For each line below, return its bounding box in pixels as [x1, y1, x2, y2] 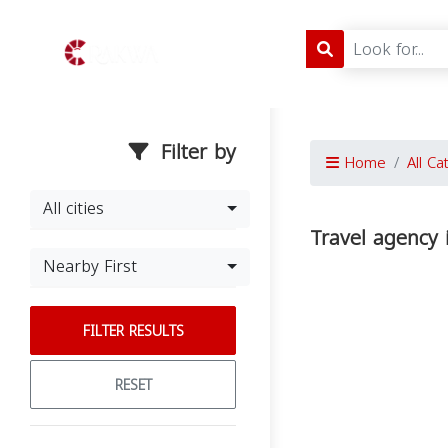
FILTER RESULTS [82, 318, 184, 345]
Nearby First [43, 251, 137, 282]
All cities [43, 193, 104, 224]
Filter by [154, 133, 236, 171]
